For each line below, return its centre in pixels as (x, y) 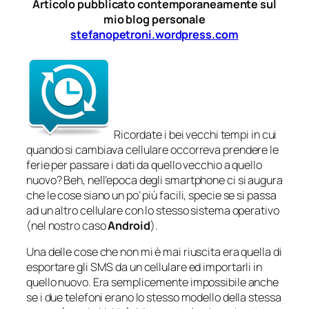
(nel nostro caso (67, 226)
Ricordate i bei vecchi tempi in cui (195, 135)
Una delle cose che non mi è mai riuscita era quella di (154, 252)
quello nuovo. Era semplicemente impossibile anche (153, 282)
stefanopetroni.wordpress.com (154, 34)
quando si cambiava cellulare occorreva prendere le (152, 150)
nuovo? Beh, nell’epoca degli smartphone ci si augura (154, 180)
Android (129, 226)
